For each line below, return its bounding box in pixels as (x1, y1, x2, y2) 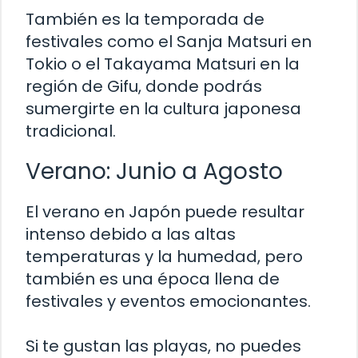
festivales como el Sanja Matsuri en (26, 30, 312, 54)
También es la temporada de (26, 8, 265, 31)
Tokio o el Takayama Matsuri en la (26, 53, 300, 76)
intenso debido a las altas (26, 223, 236, 246)
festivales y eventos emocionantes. (26, 290, 311, 313)
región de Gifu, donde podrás (26, 75, 262, 98)
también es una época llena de (26, 268, 280, 291)
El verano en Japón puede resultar (26, 201, 304, 224)
